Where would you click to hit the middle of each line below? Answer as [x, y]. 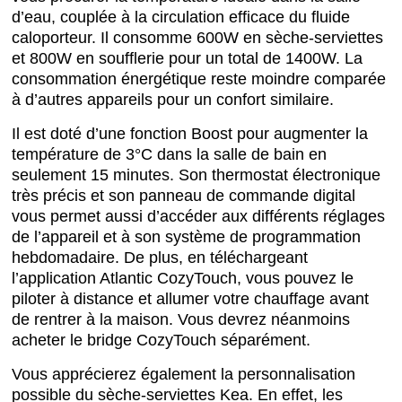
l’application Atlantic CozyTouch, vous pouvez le [183, 279]
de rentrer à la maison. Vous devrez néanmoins [181, 320]
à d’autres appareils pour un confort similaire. [173, 100]
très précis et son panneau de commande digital [184, 196]
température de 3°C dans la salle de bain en [170, 155]
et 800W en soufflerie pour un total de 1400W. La [188, 59]
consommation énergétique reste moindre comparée [199, 79]
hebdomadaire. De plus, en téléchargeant [160, 258]
